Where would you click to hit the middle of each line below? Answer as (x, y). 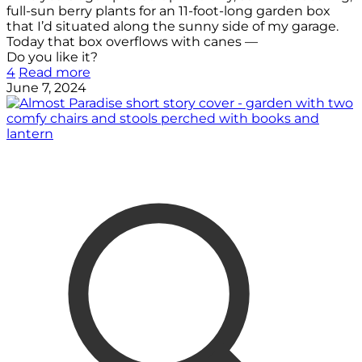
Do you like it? (52, 57)
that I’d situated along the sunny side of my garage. (173, 27)
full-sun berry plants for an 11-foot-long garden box (168, 11)
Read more (55, 73)
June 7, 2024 (46, 88)
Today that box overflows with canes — (132, 42)
